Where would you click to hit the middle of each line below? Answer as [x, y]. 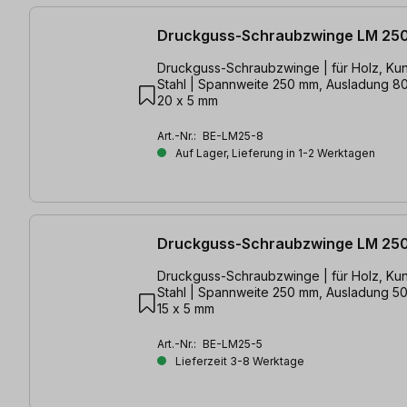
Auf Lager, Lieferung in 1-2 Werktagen [274, 153]
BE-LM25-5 [233, 344]
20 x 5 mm [188, 100]
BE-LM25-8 [233, 135]
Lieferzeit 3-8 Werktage [238, 362]
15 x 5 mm [186, 309]
